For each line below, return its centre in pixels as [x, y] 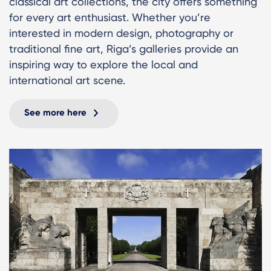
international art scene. [67, 80]
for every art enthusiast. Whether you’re [110, 18]
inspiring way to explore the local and [103, 65]
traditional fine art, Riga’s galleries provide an [124, 49]
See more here [55, 113]
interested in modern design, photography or [121, 33]
